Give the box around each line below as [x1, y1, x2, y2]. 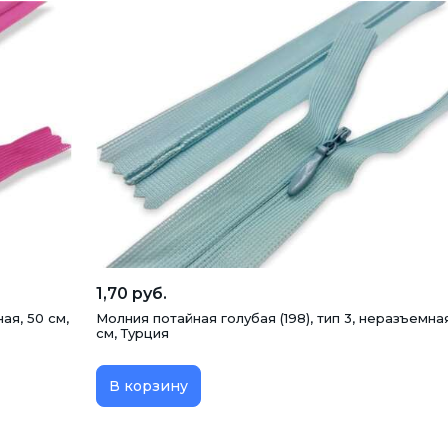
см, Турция [96, 324, 169, 341]
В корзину [109, 376, 188, 395]
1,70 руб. [96, 283, 167, 303]
